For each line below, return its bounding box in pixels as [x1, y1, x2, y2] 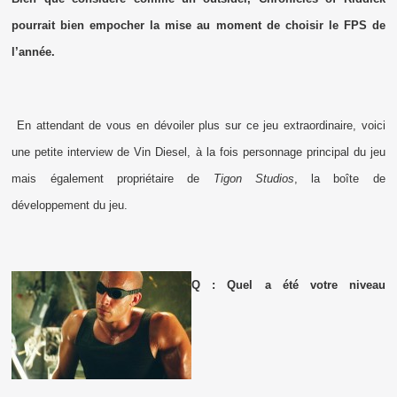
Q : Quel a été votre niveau [191, 277, 385, 292]
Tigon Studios [213, 171, 294, 185]
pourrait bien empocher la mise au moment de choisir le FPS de [12, 18, 385, 32]
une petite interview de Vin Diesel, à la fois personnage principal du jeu [12, 144, 385, 159]
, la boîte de [293, 171, 385, 185]
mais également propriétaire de [12, 171, 214, 185]
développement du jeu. [12, 198, 128, 212]
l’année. [12, 44, 56, 58]
